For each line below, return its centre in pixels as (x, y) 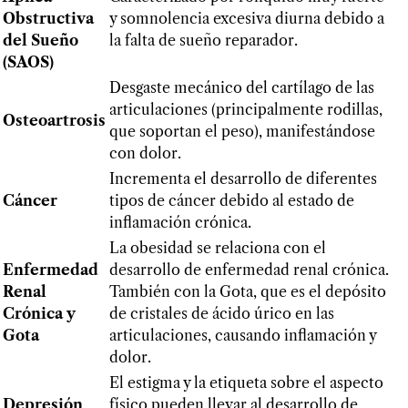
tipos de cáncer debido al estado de (232, 201)
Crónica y (39, 314)
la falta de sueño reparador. (204, 41)
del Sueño (41, 41)
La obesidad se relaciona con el (218, 248)
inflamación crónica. (180, 223)
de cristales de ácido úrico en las (222, 314)
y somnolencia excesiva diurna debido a (247, 19)
